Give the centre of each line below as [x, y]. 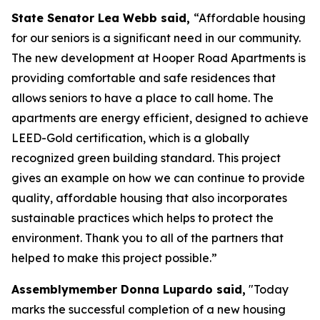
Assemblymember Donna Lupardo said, [129, 289]
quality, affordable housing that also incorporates [149, 198]
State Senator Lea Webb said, [102, 18]
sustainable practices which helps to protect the [142, 218]
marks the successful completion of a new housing [149, 309]
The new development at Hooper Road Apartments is [159, 58]
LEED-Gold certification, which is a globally [130, 138]
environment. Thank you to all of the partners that [147, 238]
